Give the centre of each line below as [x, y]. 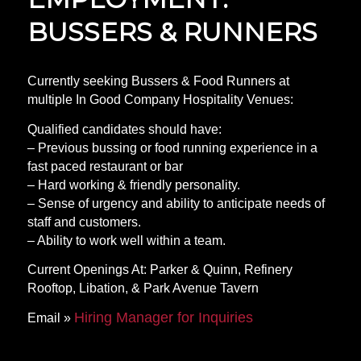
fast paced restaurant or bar [105, 166]
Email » [50, 318]
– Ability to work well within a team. [126, 240]
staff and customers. [84, 222]
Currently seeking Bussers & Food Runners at [158, 81]
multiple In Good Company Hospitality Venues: [160, 100]
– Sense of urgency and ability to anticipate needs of [176, 203]
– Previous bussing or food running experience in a [172, 147]
